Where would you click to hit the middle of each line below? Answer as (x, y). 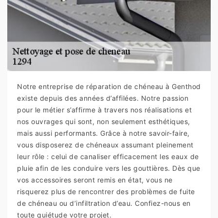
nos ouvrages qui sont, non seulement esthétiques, (104, 122)
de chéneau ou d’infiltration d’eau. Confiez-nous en (104, 203)
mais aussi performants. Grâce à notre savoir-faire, (103, 133)
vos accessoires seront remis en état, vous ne (95, 180)
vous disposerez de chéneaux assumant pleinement (105, 145)
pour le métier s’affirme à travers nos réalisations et (104, 110)
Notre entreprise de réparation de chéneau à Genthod (109, 87)
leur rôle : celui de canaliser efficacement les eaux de (108, 157)
